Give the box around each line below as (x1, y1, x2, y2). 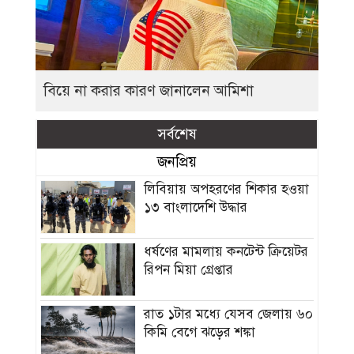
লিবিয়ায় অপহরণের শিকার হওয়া (144, 180, 310, 198)
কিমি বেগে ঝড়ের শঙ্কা (144, 324, 256, 341)
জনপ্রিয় (157, 152, 197, 171)
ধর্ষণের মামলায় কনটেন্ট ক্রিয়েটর (144, 243, 309, 260)
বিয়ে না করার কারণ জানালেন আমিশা (43, 81, 254, 100)
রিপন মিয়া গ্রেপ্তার (144, 261, 234, 278)
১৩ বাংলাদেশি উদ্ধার (144, 198, 248, 216)
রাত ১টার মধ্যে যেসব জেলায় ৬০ (144, 306, 314, 323)
